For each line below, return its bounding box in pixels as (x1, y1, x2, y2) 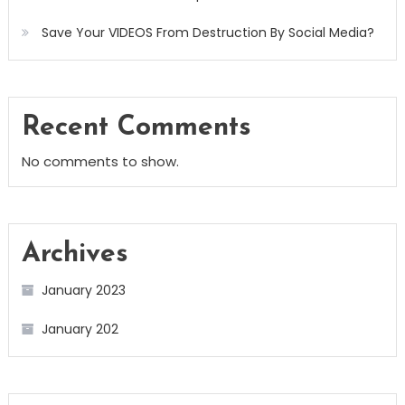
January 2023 (41, 281, 126, 300)
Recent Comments (21, 114, 251, 143)
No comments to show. (21, 152, 179, 172)
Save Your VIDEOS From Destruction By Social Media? (41, 24, 374, 42)
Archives (21, 240, 128, 269)
